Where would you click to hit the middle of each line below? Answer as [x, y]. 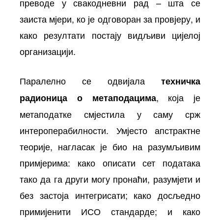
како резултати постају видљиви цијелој [110, 35]
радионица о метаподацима [88, 97]
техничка [181, 81]
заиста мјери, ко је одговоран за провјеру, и [110, 18]
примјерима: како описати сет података [110, 162]
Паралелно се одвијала [90, 80]
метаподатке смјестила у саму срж [110, 114]
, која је [178, 97]
